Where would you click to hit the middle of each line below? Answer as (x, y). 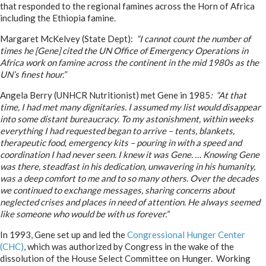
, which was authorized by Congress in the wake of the (129, 246)
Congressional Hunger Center (186, 235)
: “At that (228, 95)
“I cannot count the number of (194, 39)
